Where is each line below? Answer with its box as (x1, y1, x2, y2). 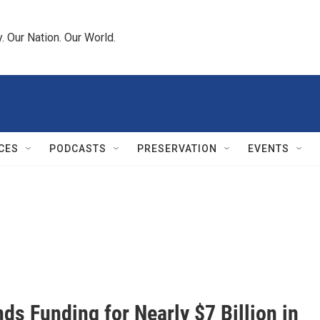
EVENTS (248, 143, 289, 154)
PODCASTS (49, 143, 106, 154)
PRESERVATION (137, 143, 217, 154)
